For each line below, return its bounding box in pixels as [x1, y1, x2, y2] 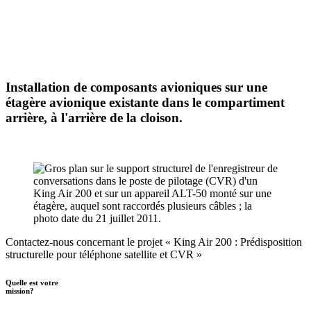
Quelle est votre [6, 278, 58, 287]
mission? [6, 287, 34, 296]
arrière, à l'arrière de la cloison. [6, 110, 183, 126]
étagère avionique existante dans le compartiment [6, 95, 285, 110]
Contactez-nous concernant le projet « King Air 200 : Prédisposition [6, 236, 302, 249]
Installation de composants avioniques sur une [6, 80, 267, 95]
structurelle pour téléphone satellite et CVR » [6, 249, 202, 261]
